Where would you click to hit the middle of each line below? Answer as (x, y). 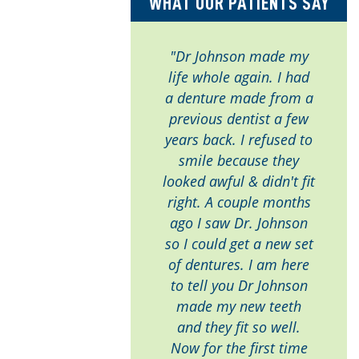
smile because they (239, 160)
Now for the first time (239, 348)
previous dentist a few (239, 119)
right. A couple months (239, 202)
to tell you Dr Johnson (239, 285)
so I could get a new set (239, 244)
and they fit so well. (239, 327)
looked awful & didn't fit (239, 181)
